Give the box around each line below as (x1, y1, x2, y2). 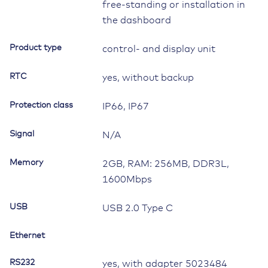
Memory (10, 159, 43, 167)
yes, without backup (102, 73, 194, 83)
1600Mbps (102, 175, 152, 185)
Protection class (10, 101, 73, 110)
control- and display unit (102, 44, 215, 54)
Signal (10, 130, 34, 139)
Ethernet (10, 232, 45, 240)
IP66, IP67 (102, 102, 149, 112)
